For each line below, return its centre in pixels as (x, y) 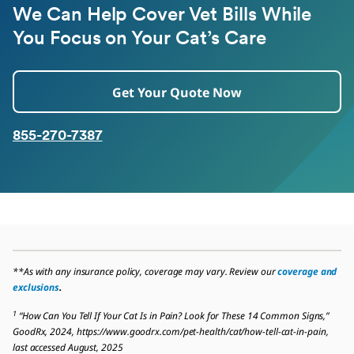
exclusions (36, 288)
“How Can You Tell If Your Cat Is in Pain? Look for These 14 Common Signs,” (173, 316)
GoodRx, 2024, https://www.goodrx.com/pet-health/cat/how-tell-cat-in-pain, (171, 332)
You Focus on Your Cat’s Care (139, 40)
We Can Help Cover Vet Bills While (162, 16)
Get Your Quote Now (177, 93)
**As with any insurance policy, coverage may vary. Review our (145, 272)
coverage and (307, 272)
